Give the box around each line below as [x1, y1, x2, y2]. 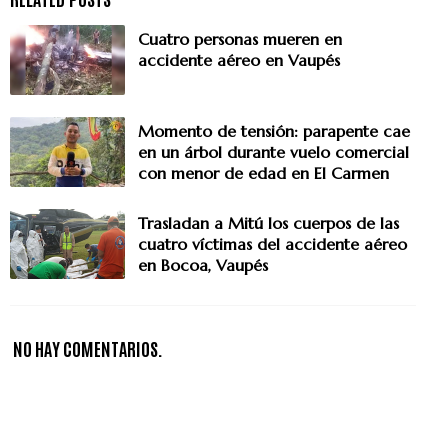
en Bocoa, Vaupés [138, 254, 268, 275]
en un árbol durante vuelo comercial [138, 141, 409, 162]
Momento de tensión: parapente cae [138, 120, 410, 141]
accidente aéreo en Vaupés [138, 49, 340, 70]
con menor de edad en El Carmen [138, 162, 389, 183]
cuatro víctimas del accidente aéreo [138, 233, 407, 254]
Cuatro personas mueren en [138, 28, 342, 49]
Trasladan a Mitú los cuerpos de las [138, 212, 399, 233]
